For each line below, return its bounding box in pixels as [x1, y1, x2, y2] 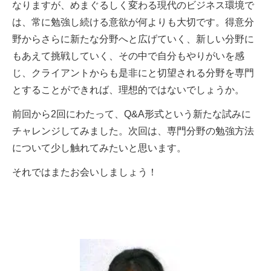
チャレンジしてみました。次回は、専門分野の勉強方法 [12, 126, 254, 137]
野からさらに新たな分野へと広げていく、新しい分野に [12, 34, 254, 45]
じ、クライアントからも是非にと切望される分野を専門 [12, 68, 254, 79]
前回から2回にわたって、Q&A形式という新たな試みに [12, 109, 251, 120]
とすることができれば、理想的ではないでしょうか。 [12, 85, 244, 96]
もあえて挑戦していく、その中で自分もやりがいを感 [12, 51, 244, 62]
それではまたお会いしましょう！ [12, 167, 157, 178]
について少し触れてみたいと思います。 [12, 143, 186, 154]
